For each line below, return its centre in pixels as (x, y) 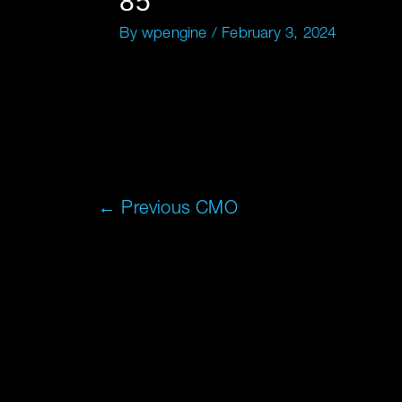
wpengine (176, 34)
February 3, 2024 (279, 34)
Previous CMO (177, 210)
